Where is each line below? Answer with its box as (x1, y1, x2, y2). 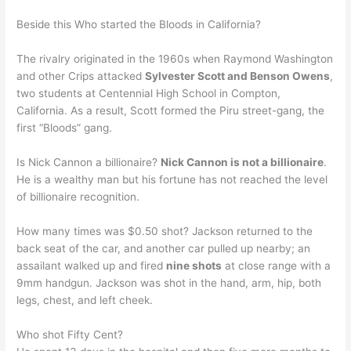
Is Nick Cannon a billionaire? (16, 155, 161, 168)
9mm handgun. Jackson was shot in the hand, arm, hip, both (16, 276, 322, 289)
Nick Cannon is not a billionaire (161, 155, 324, 168)
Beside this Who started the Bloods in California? (16, 18, 262, 31)
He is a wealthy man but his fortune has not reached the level (16, 172, 328, 186)
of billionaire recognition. (16, 190, 140, 203)
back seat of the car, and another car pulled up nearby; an (16, 241, 311, 255)
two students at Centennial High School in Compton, (16, 86, 281, 100)
